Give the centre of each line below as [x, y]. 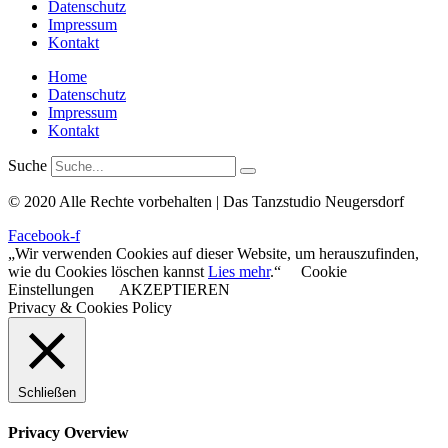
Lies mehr [239, 271]
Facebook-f [44, 235]
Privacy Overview [68, 433]
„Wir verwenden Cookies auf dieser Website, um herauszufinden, [213, 253]
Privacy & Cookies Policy [90, 307]
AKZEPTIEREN [174, 289]
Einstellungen [51, 289]
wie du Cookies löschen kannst [108, 271]
